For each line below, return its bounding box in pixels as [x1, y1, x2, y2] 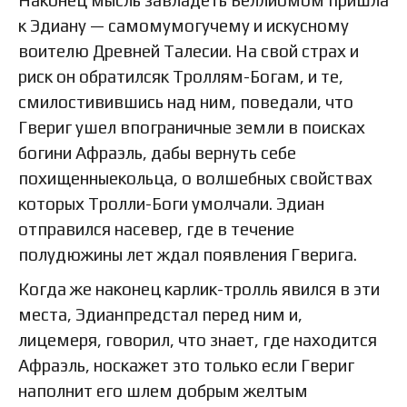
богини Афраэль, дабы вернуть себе [18, 142, 296, 163]
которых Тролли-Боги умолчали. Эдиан [18, 193, 324, 213]
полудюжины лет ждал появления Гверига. [18, 243, 357, 264]
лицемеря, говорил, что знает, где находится [18, 329, 377, 350]
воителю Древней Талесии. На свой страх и [18, 40, 359, 61]
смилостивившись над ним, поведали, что [18, 91, 353, 112]
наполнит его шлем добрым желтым [18, 380, 308, 401]
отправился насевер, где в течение [18, 218, 294, 239]
